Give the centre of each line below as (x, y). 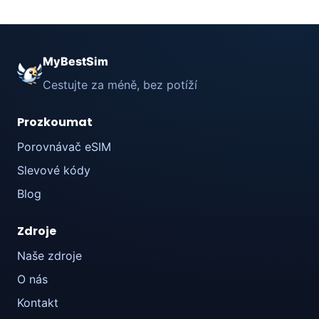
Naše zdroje (49, 256)
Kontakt (38, 303)
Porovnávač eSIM (64, 147)
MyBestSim (75, 62)
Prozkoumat (55, 122)
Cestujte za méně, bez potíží (120, 85)
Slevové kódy (54, 171)
